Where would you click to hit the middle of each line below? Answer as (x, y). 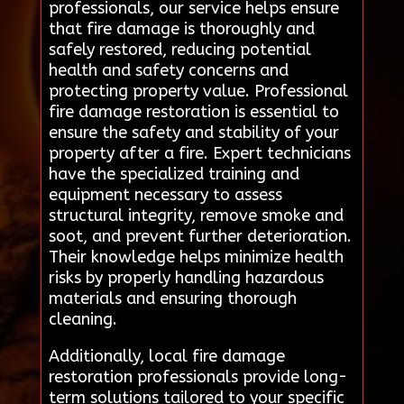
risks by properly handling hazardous (186, 277)
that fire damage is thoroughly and (181, 28)
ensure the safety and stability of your (193, 132)
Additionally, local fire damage (166, 356)
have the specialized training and (174, 174)
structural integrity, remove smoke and (196, 215)
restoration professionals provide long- (197, 376)
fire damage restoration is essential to (193, 111)
